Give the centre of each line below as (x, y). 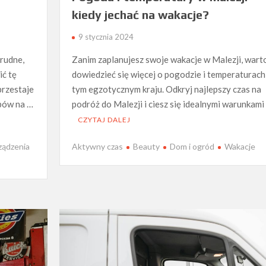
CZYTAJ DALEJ (104, 119)
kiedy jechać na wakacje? (140, 14)
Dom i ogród (192, 147)
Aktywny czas (97, 147)
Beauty (146, 147)
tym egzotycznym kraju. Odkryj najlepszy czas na (166, 89)
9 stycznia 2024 (106, 37)
